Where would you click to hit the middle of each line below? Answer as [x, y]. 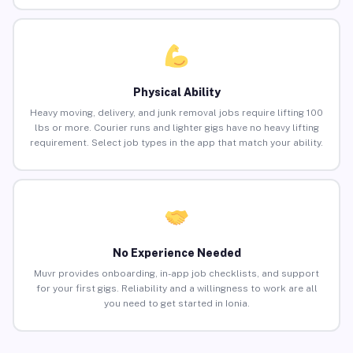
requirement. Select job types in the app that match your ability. [176, 143]
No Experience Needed [176, 253]
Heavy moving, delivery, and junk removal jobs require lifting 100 [176, 113]
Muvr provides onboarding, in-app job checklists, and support [176, 274]
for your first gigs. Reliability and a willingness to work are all [176, 289]
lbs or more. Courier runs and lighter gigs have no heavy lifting [176, 128]
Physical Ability [176, 93]
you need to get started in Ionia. [176, 304]
